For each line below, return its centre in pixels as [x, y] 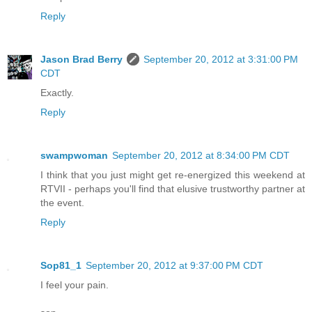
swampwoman [74, 156]
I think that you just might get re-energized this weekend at [173, 175]
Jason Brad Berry [81, 60]
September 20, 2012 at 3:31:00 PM [221, 60]
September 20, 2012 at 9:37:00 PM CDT [174, 266]
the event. [62, 203]
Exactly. [57, 93]
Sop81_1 [61, 266]
